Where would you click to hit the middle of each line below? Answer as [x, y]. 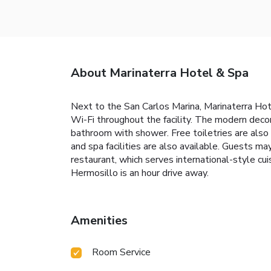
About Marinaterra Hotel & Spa [160, 73]
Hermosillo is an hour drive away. [140, 173]
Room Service [121, 253]
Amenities [99, 221]
